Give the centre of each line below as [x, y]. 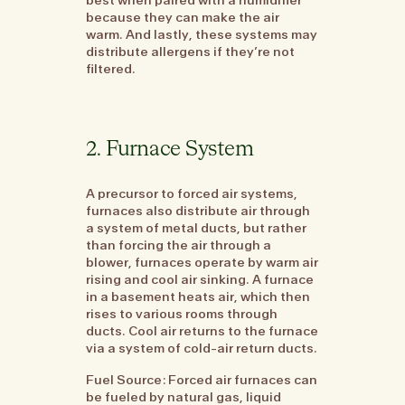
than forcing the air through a [179, 245]
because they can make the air [183, 17]
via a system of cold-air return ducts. [202, 348]
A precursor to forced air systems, [192, 193]
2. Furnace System [170, 149]
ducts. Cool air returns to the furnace [202, 330]
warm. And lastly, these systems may [202, 34]
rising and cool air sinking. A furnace [200, 279]
